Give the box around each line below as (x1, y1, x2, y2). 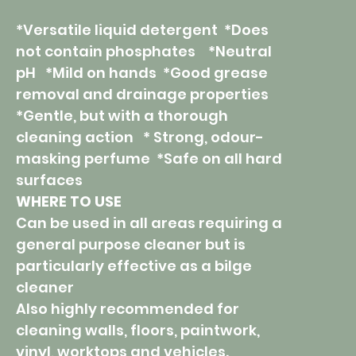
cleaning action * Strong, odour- (16, 127, 264, 148)
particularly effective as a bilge (16, 256, 252, 277)
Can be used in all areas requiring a (16, 213, 282, 234)
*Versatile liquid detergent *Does (16, 20, 269, 41)
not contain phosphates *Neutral (16, 41, 272, 62)
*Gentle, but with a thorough (16, 106, 228, 126)
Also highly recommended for (16, 299, 239, 319)
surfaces (16, 170, 83, 191)
